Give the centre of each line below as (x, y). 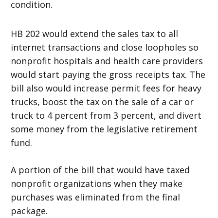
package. (29, 210)
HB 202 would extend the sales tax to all (95, 33)
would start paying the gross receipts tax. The (108, 74)
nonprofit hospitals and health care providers (107, 61)
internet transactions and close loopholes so (105, 47)
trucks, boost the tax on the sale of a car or (102, 101)
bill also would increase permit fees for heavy (106, 88)
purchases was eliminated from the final (96, 197)
